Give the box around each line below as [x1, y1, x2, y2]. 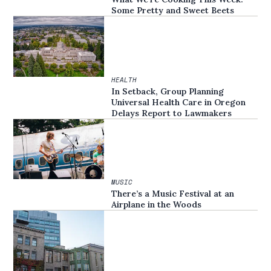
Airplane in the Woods [111, 199, 202, 211]
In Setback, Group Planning [111, 85, 224, 97]
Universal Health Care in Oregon [111, 96, 246, 108]
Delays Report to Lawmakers [111, 107, 232, 119]
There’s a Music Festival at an [111, 188, 235, 200]
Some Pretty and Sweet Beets [111, 5, 235, 16]
